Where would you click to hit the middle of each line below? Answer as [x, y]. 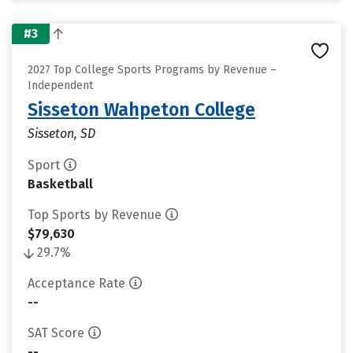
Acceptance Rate [76, 283]
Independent [60, 85]
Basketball [60, 184]
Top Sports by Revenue [95, 215]
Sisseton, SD [61, 134]
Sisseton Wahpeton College [141, 110]
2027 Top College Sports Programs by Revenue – [152, 70]
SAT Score [56, 333]
